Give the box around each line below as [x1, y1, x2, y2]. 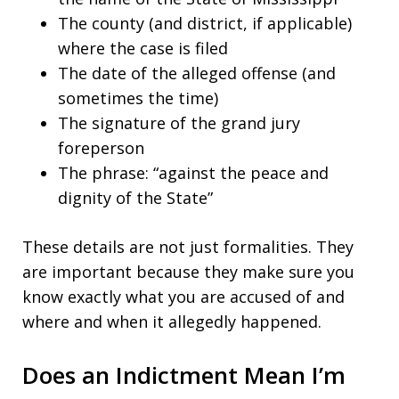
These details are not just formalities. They [22, 236, 354, 258]
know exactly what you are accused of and [22, 286, 345, 308]
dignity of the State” [58, 187, 213, 209]
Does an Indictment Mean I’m [22, 359, 346, 392]
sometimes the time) [58, 87, 218, 110]
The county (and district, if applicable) [58, 12, 352, 35]
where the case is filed [58, 37, 228, 60]
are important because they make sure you [22, 261, 354, 283]
